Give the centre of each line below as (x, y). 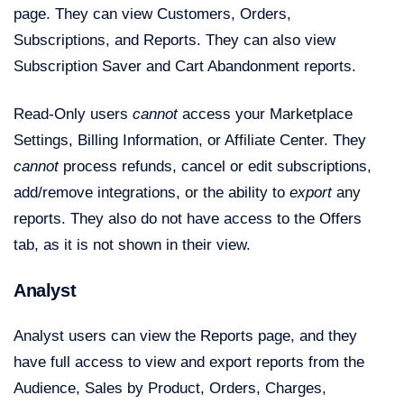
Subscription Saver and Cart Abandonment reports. (187, 67)
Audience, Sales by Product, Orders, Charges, (170, 389)
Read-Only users (73, 115)
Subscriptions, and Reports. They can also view (174, 41)
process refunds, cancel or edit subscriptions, (215, 167)
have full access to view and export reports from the (189, 363)
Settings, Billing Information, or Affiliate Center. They (190, 141)
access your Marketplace (265, 115)
